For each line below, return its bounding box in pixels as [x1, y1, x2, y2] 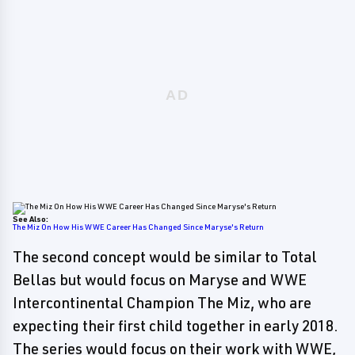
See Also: [13, 214, 48, 223]
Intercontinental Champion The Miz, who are [13, 293, 311, 312]
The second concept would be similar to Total [13, 247, 317, 266]
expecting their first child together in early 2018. [13, 316, 338, 335]
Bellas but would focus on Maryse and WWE [13, 270, 307, 289]
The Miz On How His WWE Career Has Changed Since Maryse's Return [13, 222, 264, 231]
